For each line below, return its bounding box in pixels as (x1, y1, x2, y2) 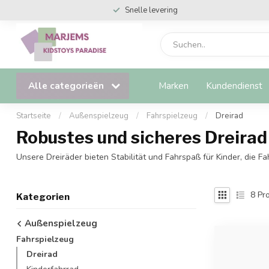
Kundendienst (206, 79, 262, 92)
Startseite (16, 110, 51, 121)
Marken (159, 79, 189, 92)
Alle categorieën (28, 79, 106, 92)
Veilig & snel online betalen (103, 5, 199, 16)
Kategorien (16, 190, 70, 202)
